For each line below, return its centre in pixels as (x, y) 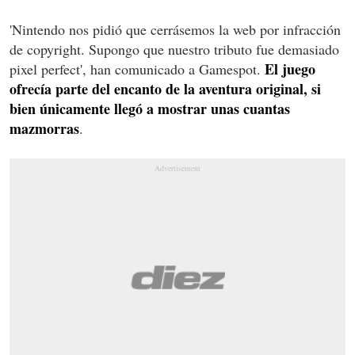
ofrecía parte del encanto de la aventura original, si (165, 88)
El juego (290, 69)
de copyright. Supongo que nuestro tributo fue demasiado (174, 49)
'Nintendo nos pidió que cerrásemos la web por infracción (175, 29)
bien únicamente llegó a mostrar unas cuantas (150, 108)
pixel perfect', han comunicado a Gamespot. (137, 69)
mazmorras (44, 128)
